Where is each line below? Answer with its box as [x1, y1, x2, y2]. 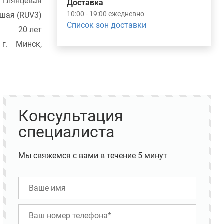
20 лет [18, 25, 42, 34]
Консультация [18, 106, 123, 125]
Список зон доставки [67, 20, 147, 30]
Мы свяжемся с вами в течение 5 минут [18, 150, 167, 160]
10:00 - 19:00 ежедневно [67, 10, 145, 18]
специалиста [18, 122, 114, 141]
